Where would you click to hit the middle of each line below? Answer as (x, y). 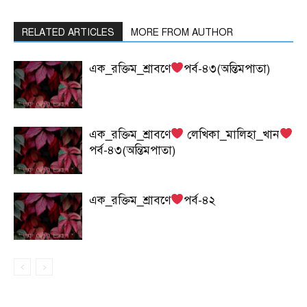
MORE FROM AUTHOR (182, 32)
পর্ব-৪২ (200, 200)
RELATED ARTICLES (68, 32)
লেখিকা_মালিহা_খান (232, 134)
